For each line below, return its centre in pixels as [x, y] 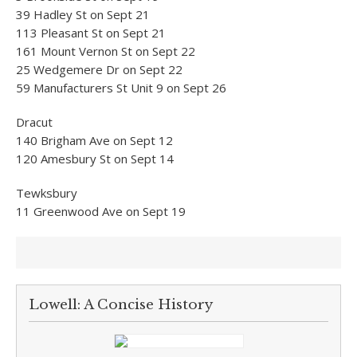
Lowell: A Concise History [121, 305]
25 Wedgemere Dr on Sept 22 [99, 69]
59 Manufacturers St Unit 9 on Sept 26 [121, 88]
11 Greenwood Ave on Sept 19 [101, 211]
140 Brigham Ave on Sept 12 [94, 140]
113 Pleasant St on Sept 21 [91, 33]
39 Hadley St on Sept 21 [83, 14]
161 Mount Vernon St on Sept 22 [106, 51]
